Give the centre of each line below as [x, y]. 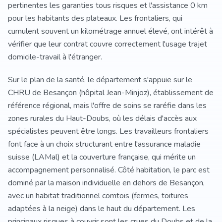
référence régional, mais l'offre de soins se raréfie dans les [107, 106]
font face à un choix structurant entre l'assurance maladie [104, 144]
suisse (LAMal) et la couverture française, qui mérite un [102, 157]
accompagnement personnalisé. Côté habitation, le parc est [109, 170]
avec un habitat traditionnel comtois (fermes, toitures [98, 196]
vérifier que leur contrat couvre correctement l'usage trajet [108, 44]
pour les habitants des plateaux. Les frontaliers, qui [95, 18]
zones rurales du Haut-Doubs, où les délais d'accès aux [102, 118]
